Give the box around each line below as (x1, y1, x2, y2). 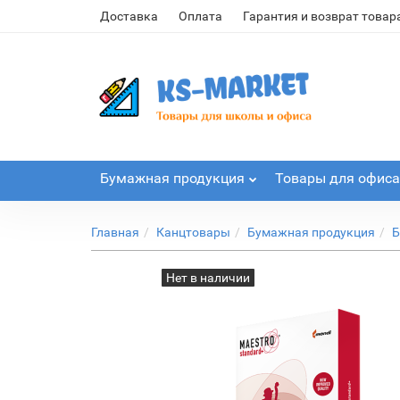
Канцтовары (156, 225, 230, 239)
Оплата (179, 9, 222, 23)
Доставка (100, 9, 158, 23)
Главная (91, 225, 139, 239)
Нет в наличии (165, 271, 250, 285)
